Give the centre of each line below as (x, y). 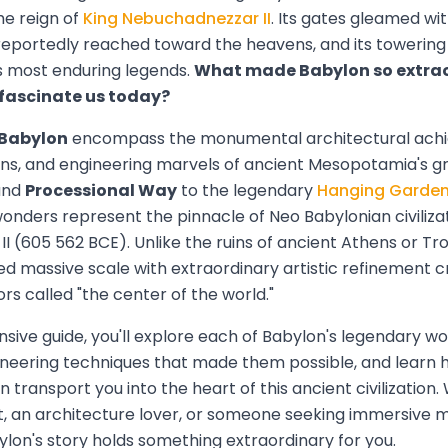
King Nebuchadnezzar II (177, 19)
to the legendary (247, 191)
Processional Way (101, 191)
